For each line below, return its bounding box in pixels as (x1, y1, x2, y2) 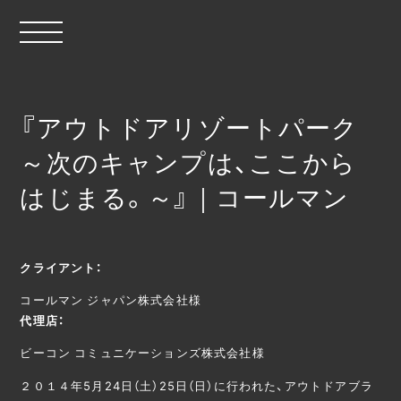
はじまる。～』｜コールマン (20, 177, 350, 215)
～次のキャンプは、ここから (20, 142, 357, 180)
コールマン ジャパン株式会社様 (20, 290, 201, 308)
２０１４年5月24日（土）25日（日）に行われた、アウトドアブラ (20, 376, 373, 394)
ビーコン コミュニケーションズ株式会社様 (20, 343, 265, 361)
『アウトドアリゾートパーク (20, 107, 359, 145)
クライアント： (20, 258, 103, 276)
